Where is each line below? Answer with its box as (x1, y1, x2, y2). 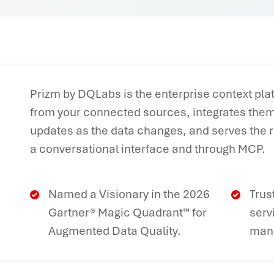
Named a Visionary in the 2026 (48, 187, 210, 202)
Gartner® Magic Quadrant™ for (48, 205, 207, 220)
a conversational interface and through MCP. (30, 141, 266, 157)
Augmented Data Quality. (48, 223, 182, 239)
